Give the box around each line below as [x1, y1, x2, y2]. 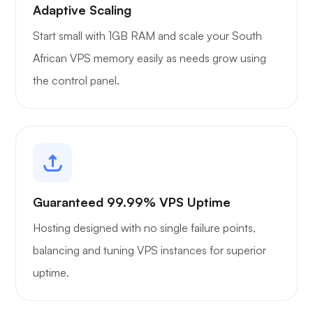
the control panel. [33, 73, 119, 88]
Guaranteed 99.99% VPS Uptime [33, 194, 231, 210]
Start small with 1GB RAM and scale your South [33, 29, 262, 43]
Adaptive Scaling [33, 2, 131, 18]
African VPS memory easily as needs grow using [33, 51, 266, 66]
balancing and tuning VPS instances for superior [33, 243, 266, 258]
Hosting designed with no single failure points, [33, 221, 256, 235]
